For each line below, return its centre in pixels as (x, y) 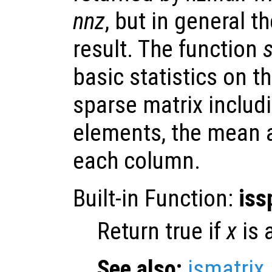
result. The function (168, 49)
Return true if (162, 231)
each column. (137, 161)
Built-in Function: (156, 198)
